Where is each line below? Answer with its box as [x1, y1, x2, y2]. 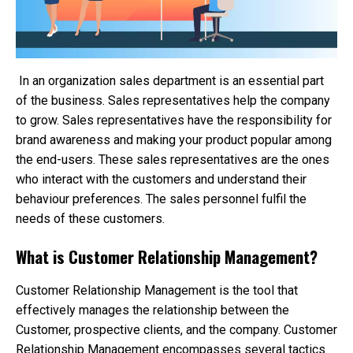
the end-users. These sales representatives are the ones [16, 152, 329, 168]
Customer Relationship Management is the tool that [16, 282, 298, 298]
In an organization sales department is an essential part [16, 73, 324, 89]
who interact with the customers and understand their [16, 172, 307, 188]
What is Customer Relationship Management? [16, 244, 321, 269]
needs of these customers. [16, 211, 171, 227]
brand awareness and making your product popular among [16, 132, 332, 148]
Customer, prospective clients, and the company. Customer [16, 321, 337, 337]
